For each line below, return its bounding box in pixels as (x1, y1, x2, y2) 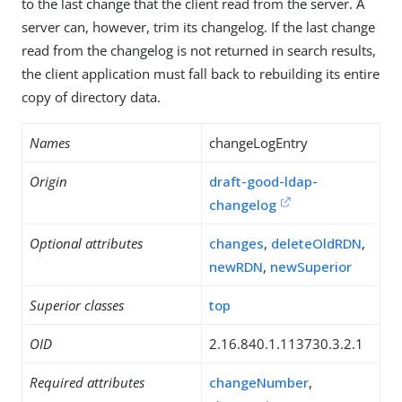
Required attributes (30, 373, 144, 391)
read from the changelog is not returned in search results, (22, 41, 376, 59)
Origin (30, 172, 67, 190)
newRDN (209, 258, 263, 275)
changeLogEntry (209, 134, 308, 152)
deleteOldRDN (271, 234, 362, 252)
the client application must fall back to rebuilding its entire (22, 65, 380, 83)
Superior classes (30, 296, 124, 314)
